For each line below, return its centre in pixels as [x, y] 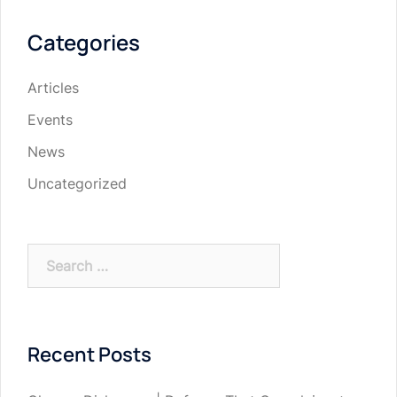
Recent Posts [90, 355]
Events [50, 120]
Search [50, 255]
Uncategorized [77, 184]
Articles [53, 88]
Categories [84, 43]
